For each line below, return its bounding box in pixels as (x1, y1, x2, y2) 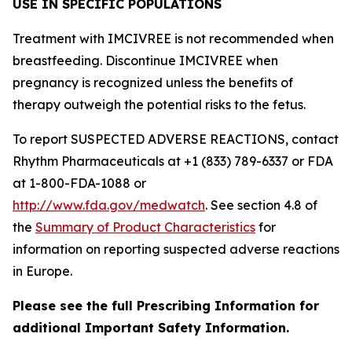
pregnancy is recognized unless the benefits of (13, 75, 293, 90)
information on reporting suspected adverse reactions (13, 241, 339, 257)
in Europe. (13, 263, 72, 279)
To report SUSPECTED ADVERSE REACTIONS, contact (13, 131, 339, 147)
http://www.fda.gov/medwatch (13, 197, 205, 213)
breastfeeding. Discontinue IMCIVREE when (13, 53, 278, 68)
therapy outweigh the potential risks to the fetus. (13, 97, 306, 112)
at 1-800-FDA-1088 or (13, 175, 146, 191)
